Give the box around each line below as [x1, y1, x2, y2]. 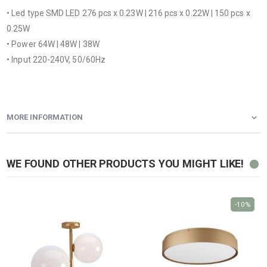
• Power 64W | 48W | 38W [7, 39, 100, 49]
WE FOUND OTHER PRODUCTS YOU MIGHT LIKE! [7, 157, 244, 170]
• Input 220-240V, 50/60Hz [7, 54, 105, 64]
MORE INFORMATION [7, 113, 83, 122]
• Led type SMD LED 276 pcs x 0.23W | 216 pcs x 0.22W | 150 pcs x [7, 8, 250, 18]
